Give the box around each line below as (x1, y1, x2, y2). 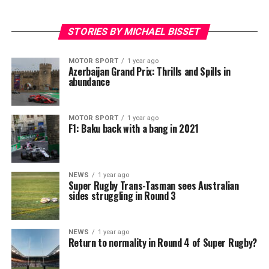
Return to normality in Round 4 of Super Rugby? (68, 235, 257, 250)
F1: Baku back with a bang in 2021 (68, 121, 199, 136)
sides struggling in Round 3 (68, 189, 177, 203)
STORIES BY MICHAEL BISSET (67, 26, 203, 37)
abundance (68, 74, 110, 89)
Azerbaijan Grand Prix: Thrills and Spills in (68, 64, 231, 79)
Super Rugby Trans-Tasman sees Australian (68, 178, 239, 193)
